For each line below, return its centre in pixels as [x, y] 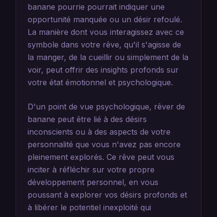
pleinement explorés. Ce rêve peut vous [101, 157]
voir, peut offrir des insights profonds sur [103, 70]
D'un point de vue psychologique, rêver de [106, 107]
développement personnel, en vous [93, 182]
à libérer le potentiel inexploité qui [89, 207]
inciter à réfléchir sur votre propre [91, 170]
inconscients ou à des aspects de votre [99, 132]
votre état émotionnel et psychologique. [100, 82]
